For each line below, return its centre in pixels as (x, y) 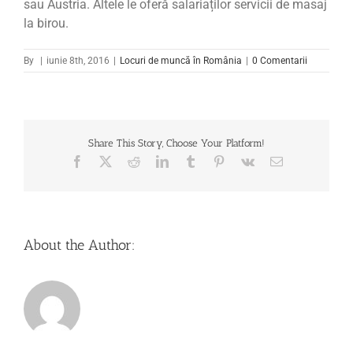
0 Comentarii (280, 60)
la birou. (46, 23)
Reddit (156, 161)
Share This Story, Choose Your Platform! (176, 143)
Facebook (107, 161)
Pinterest (245, 161)
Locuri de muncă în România (181, 60)
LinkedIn (190, 161)
